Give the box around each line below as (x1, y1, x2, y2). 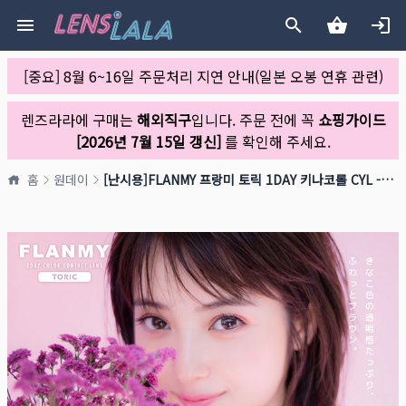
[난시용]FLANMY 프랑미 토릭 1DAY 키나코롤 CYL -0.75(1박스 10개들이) (381, 170, 393, 188)
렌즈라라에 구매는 (20, 109, 137, 130)
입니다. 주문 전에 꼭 (190, 109, 318, 130)
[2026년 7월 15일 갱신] (75, 130, 221, 152)
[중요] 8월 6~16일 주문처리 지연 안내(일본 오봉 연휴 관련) (23, 65, 383, 87)
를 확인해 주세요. (220, 130, 331, 152)
